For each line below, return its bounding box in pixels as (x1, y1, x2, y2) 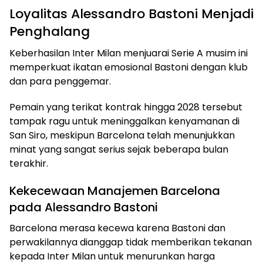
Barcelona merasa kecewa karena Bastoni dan (9, 221, 225, 235)
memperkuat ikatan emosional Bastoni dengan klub (9, 60, 248, 74)
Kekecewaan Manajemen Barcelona (9, 182, 220, 199)
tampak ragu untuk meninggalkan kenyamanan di (9, 114, 240, 128)
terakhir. (9, 156, 48, 170)
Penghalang (9, 22, 90, 41)
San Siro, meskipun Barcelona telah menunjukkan (9, 128, 235, 142)
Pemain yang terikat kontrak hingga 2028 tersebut (9, 100, 242, 114)
